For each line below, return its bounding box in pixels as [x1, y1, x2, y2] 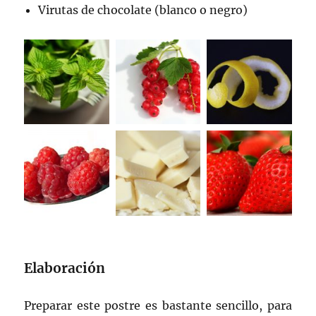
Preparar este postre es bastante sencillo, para [24, 298, 292, 313]
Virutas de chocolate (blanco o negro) [38, 2, 248, 17]
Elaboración [24, 260, 106, 277]
